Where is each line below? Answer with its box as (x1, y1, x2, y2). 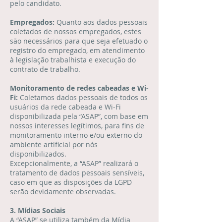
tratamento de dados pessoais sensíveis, (10, 168, 144, 177)
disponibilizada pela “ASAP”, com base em (10, 111, 148, 121)
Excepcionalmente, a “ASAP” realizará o (10, 159, 138, 168)
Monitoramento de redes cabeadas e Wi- (10, 83, 149, 93)
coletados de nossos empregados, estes (10, 27, 141, 36)
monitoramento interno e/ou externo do (10, 130, 142, 140)
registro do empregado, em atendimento (10, 46, 145, 55)
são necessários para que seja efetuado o (10, 36, 148, 46)
